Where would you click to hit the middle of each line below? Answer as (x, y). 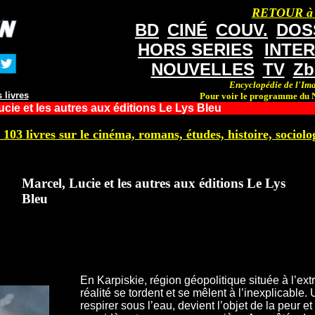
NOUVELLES (202, 69)
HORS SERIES (195, 50)
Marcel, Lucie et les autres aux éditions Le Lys (153, 183)
